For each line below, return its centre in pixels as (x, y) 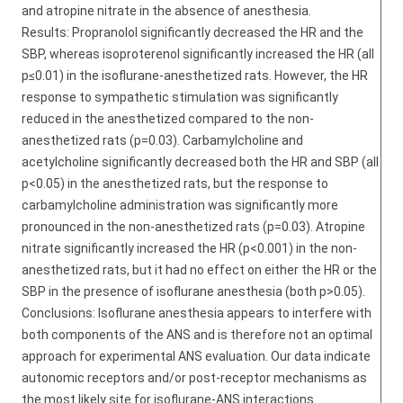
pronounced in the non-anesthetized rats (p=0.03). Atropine (193, 227)
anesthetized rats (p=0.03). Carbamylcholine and (162, 140)
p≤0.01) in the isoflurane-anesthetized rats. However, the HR (195, 76)
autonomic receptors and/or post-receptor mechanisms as (194, 378)
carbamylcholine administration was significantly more (180, 205)
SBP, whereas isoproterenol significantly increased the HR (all (198, 54)
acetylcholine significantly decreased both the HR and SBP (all (200, 162)
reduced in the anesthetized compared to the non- (168, 119)
